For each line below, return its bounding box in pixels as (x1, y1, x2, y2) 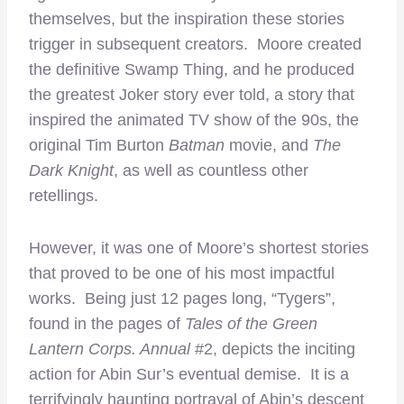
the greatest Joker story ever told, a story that (29, 85, 354, 104)
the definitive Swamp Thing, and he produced (29, 60, 354, 78)
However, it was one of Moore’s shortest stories (29, 238, 369, 257)
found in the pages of (29, 314, 185, 333)
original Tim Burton (29, 135, 169, 154)
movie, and (225, 135, 313, 154)
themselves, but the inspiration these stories (29, 9, 344, 28)
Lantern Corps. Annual (29, 339, 195, 358)
